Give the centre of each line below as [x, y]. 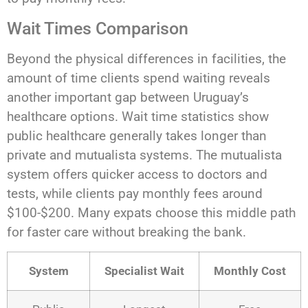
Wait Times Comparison [98, 28]
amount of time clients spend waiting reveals [139, 78]
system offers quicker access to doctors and [137, 174]
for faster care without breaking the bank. [126, 232]
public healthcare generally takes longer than [137, 135]
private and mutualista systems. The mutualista [144, 155]
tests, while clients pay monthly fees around [135, 193]
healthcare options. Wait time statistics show [138, 116]
